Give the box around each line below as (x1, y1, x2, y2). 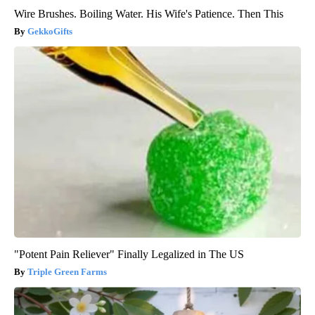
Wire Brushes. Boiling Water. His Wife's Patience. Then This (14, 8, 283, 20)
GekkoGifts (27, 26, 72, 37)
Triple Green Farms (27, 266, 107, 278)
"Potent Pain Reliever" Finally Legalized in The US (14, 248, 244, 261)
